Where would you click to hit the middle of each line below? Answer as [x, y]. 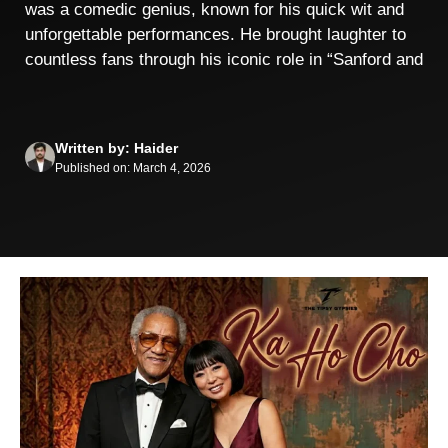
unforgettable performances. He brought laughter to [215, 34]
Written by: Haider [116, 147]
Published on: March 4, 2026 [133, 167]
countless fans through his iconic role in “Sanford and [224, 59]
